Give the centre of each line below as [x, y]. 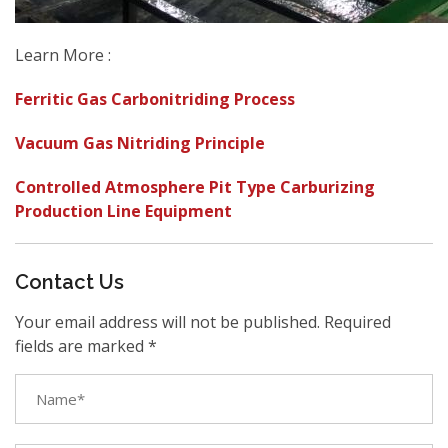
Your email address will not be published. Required [203, 322]
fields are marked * [86, 346]
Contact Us [69, 282]
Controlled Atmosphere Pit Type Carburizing [195, 187]
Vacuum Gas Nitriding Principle [140, 143]
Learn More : [63, 55]
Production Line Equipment [123, 211]
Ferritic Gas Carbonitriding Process [155, 99]
